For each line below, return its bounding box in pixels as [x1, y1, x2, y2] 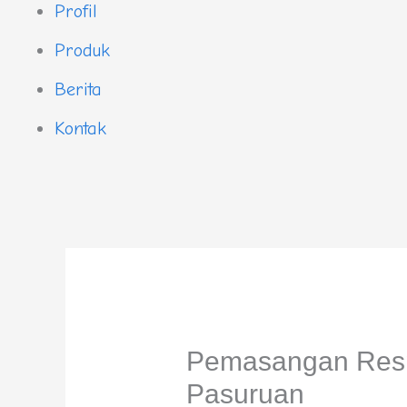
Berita [55, 78, 102, 100]
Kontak [55, 117, 106, 139]
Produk [55, 39, 110, 61]
